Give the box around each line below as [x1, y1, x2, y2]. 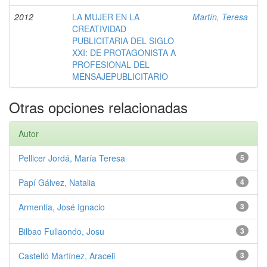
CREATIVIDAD [72, 23, 126, 35]
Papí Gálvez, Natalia [18, 176, 95, 188]
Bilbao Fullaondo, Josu [18, 225, 104, 237]
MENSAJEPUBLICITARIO [72, 70, 168, 82]
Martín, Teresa [193, 11, 248, 23]
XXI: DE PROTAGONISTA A [72, 46, 176, 58]
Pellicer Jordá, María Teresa [18, 152, 125, 164]
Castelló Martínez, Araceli [18, 250, 115, 262]
